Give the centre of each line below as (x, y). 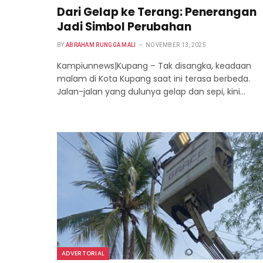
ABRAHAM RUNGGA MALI (101, 45)
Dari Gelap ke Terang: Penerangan (157, 12)
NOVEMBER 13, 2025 (176, 45)
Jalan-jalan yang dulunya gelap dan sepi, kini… (151, 91)
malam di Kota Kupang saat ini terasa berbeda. (154, 78)
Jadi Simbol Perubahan (124, 26)
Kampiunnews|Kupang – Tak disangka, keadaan (154, 65)
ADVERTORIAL (83, 254)
